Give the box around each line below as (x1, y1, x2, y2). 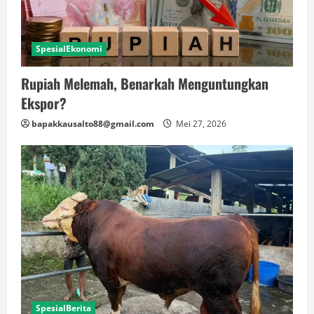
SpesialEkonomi (36, 43, 102, 55)
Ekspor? (21, 93, 67, 114)
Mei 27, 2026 (174, 118, 226, 130)
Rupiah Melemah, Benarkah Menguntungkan (21, 73, 268, 95)
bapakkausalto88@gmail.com (32, 118, 154, 130)
